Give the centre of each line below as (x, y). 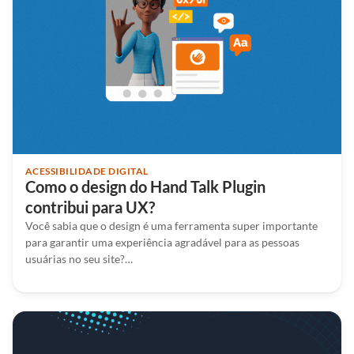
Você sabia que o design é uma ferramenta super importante (171, 225)
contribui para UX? (90, 207)
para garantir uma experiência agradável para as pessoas (162, 242)
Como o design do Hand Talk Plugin (145, 186)
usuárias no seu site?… (79, 258)
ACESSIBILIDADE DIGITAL (87, 171)
